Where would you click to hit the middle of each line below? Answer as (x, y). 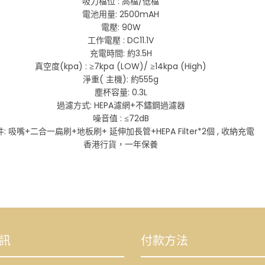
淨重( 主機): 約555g (121, 79)
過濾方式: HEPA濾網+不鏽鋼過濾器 (121, 105)
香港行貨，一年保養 (121, 144)
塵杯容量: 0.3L (121, 92)
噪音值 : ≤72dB (121, 118)
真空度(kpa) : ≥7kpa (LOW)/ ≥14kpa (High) (121, 66)
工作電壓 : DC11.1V (121, 40)
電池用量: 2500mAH (121, 14)
